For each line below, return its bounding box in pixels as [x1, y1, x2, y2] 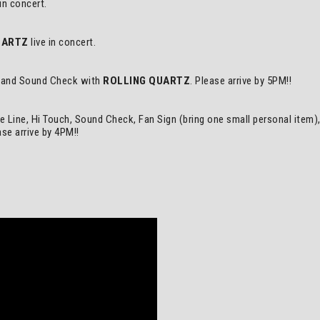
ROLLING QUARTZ [103, 74, 190, 87]
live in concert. [28, 36, 96, 49]
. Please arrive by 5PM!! [190, 74, 291, 87]
